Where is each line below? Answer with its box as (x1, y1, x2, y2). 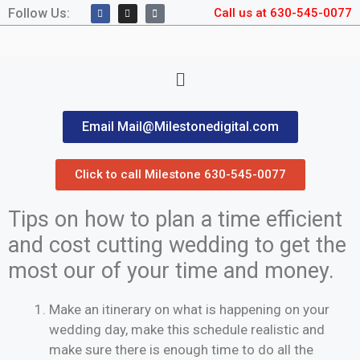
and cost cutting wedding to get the (8, 232, 346, 259)
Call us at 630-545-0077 (213, 6, 352, 20)
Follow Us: (8, 6, 70, 21)
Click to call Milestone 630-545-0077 (74, 167, 286, 182)
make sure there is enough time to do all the (49, 342, 313, 358)
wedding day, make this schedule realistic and (49, 321, 325, 338)
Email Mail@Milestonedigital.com (81, 119, 279, 135)
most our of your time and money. (8, 258, 334, 284)
